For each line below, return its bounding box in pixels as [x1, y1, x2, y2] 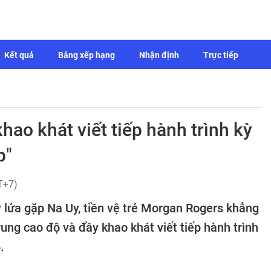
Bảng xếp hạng [58, 50, 115, 60]
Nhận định [139, 50, 179, 60]
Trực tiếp [203, 50, 238, 60]
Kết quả [4, 50, 34, 60]
